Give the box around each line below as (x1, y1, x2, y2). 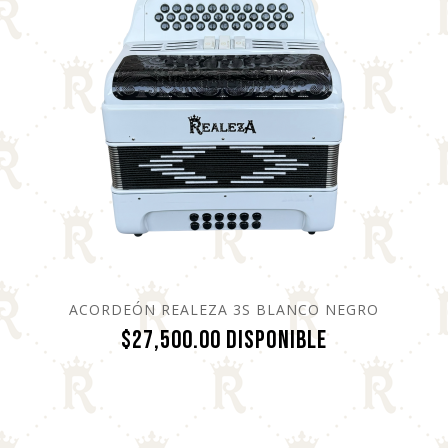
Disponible (225, 324, 327, 356)
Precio (325, 323, 387, 355)
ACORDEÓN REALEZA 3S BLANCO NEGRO (68, 299, 379, 319)
